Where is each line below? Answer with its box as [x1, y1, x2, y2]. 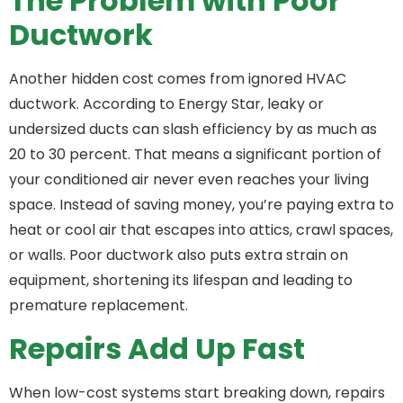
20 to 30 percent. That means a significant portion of [9, 144, 381, 166]
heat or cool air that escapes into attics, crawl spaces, [9, 219, 393, 241]
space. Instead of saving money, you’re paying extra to [9, 194, 394, 216]
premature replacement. [9, 295, 188, 317]
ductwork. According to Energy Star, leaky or [9, 94, 324, 115]
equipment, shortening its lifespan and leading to [9, 270, 353, 291]
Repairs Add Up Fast [9, 327, 305, 369]
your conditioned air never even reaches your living [9, 169, 369, 191]
